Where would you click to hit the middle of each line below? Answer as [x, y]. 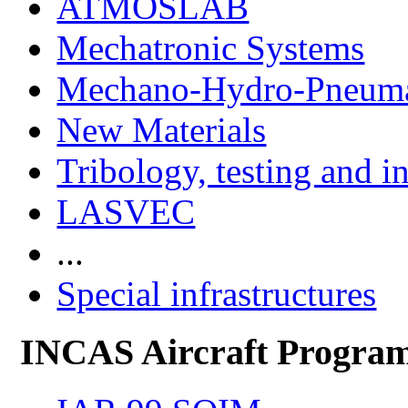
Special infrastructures [217, 293]
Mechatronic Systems [211, 47]
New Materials [162, 129]
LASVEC [126, 211]
